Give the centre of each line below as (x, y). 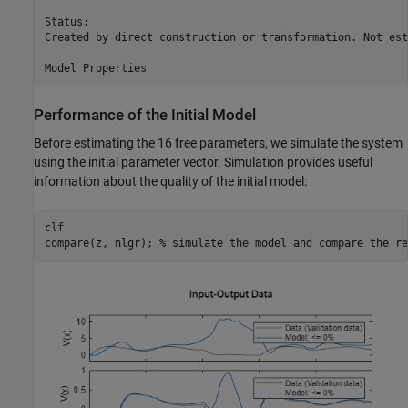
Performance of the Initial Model (145, 115)
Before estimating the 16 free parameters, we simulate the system (218, 143)
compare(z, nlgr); (102, 244)
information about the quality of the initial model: (170, 181)
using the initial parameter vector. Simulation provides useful (203, 162)
